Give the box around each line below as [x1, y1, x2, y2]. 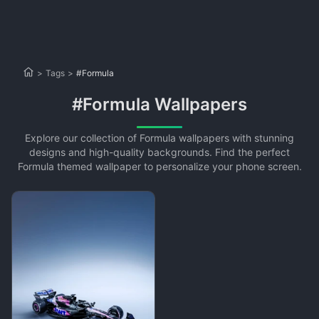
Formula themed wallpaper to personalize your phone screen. [17, 160, 302, 172]
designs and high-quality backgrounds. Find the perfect [29, 146, 290, 158]
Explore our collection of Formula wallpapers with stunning [25, 132, 294, 144]
